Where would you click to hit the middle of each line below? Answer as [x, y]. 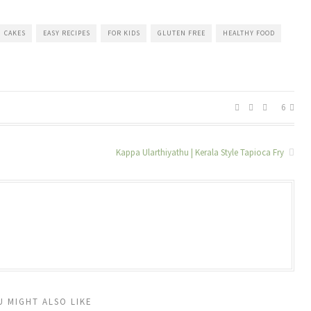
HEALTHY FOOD [249, 33]
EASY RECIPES [67, 33]
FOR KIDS [124, 33]
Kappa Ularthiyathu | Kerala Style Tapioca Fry [201, 152]
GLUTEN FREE [182, 33]
